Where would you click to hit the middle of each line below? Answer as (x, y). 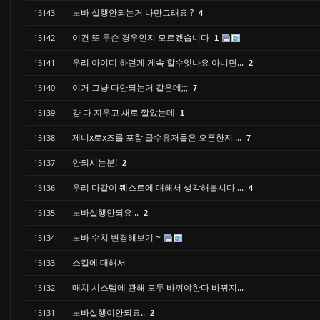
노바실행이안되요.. (110, 312)
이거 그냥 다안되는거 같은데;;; (131, 87)
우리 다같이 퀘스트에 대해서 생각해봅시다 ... (159, 187)
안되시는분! (96, 162)
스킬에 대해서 (99, 262)
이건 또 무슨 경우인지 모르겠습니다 (142, 37)
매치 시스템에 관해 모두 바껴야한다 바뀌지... (158, 287)
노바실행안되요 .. (106, 212)
